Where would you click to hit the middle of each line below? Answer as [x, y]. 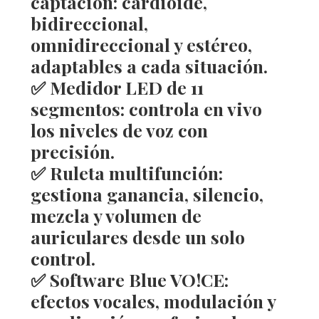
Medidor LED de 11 [126, 87]
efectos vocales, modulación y [153, 300]
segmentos [75, 108]
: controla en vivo [191, 108]
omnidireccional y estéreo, [141, 44]
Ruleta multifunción [134, 172]
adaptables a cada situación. [149, 66]
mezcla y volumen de [116, 215]
